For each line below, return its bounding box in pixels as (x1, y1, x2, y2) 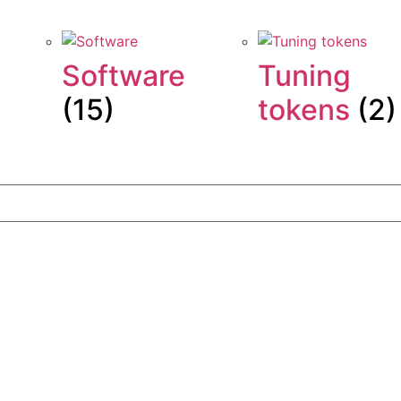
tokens (257, 91, 357, 127)
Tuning (257, 57, 351, 93)
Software (62, 57, 186, 93)
